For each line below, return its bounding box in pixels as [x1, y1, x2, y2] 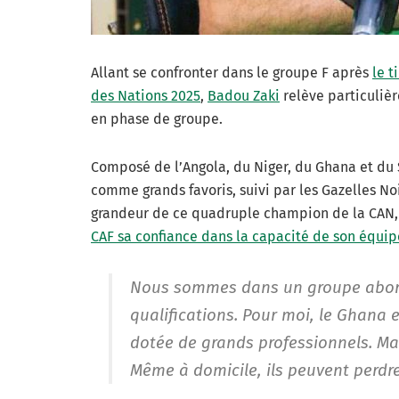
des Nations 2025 [91, 86, 200, 104]
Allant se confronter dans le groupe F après [91, 63, 372, 81]
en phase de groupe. [91, 110, 223, 127]
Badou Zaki [208, 86, 280, 104]
